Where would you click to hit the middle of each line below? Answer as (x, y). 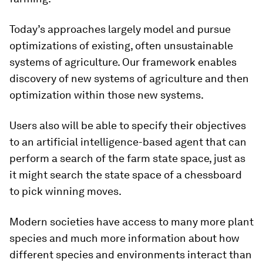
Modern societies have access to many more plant (131, 222)
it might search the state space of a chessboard (126, 175)
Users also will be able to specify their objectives (128, 126)
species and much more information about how (124, 238)
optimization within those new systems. (107, 95)
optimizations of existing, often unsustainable (121, 46)
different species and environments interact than (131, 255)
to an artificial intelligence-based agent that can (128, 142)
